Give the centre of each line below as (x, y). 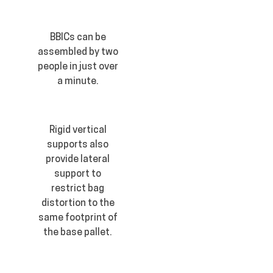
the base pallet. (78, 233)
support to (78, 175)
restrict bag (78, 189)
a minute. (78, 82)
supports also (78, 145)
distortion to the (78, 204)
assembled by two (78, 53)
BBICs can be (78, 38)
